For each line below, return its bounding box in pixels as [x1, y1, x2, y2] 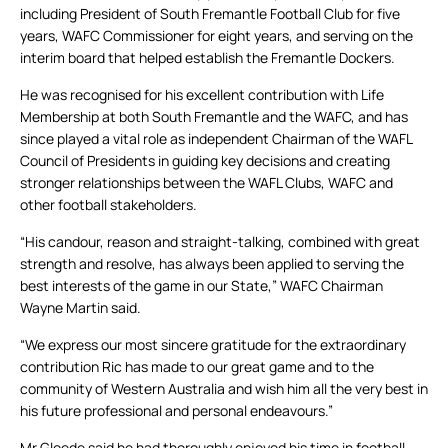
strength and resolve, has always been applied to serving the [20, 254, 404, 274]
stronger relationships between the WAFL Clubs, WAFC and [20, 173, 393, 193]
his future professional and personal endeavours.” [20, 401, 333, 421]
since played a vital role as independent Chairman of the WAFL [20, 129, 412, 149]
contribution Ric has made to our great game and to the [20, 357, 374, 377]
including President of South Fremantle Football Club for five [20, 4, 400, 24]
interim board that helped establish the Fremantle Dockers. [20, 48, 395, 68]
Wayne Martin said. [20, 298, 141, 318]
